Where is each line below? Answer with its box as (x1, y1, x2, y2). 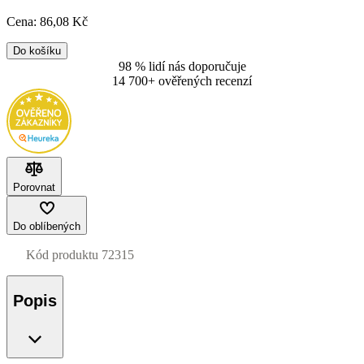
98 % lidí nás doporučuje (118, 59, 246, 74)
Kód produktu (26, 248, 98, 262)
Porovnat (13, 181, 55, 194)
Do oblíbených (13, 220, 80, 233)
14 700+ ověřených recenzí (112, 74, 252, 89)
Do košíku (13, 45, 61, 58)
